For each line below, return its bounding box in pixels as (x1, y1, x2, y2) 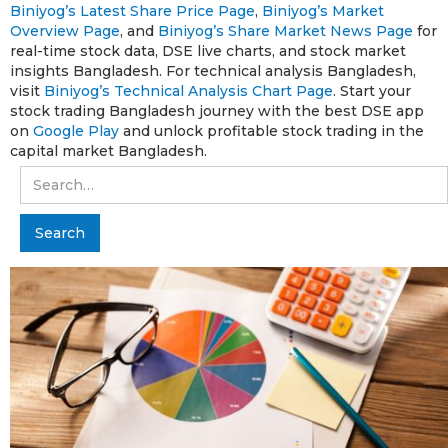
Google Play (33, 121, 119, 140)
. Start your (333, 81, 411, 100)
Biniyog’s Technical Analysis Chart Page (44, 81, 333, 100)
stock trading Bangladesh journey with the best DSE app (10, 101, 424, 120)
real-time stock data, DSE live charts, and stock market (10, 41, 406, 60)
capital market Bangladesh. (10, 141, 207, 160)
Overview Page (10, 21, 120, 40)
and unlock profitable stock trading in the (119, 121, 424, 140)
